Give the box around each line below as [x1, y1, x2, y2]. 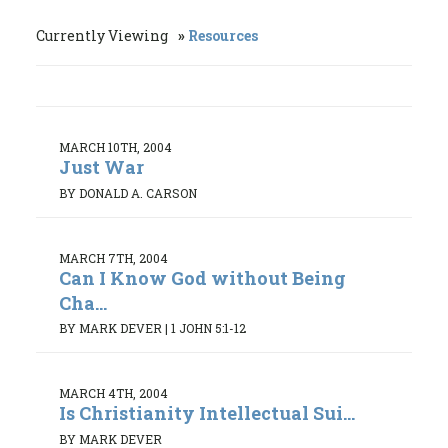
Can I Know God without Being [59, 265, 346, 290]
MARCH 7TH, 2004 [59, 249, 168, 266]
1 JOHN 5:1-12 [171, 320, 246, 337]
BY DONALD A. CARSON [59, 184, 197, 201]
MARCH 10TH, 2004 [59, 139, 172, 155]
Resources [188, 26, 258, 45]
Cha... [59, 290, 107, 315]
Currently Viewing [36, 26, 171, 45]
